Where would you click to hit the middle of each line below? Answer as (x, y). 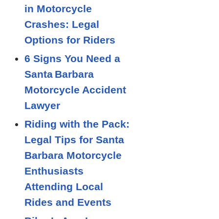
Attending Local (64, 186)
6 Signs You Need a (72, 58)
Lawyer (42, 105)
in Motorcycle (58, 9)
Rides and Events (68, 202)
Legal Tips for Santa (74, 140)
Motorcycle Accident (75, 90)
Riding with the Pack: (77, 124)
